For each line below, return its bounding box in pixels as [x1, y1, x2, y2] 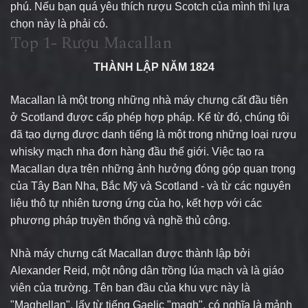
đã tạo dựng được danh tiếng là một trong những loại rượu [10, 129, 296, 140]
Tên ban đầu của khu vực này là [91, 282, 250, 294]
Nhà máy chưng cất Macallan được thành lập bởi [10, 247, 250, 259]
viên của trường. [10, 282, 91, 294]
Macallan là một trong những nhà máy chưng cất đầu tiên [10, 94, 288, 106]
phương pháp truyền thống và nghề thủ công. [10, 214, 230, 226]
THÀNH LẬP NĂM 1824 [93, 61, 214, 73]
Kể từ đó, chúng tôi [195, 111, 289, 123]
